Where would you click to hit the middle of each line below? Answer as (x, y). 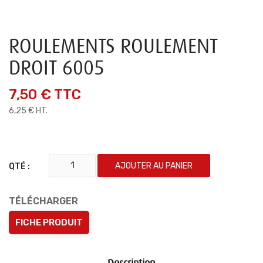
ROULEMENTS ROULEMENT (113, 46)
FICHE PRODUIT (49, 222)
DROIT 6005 (57, 68)
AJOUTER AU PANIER (154, 166)
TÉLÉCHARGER (43, 201)
